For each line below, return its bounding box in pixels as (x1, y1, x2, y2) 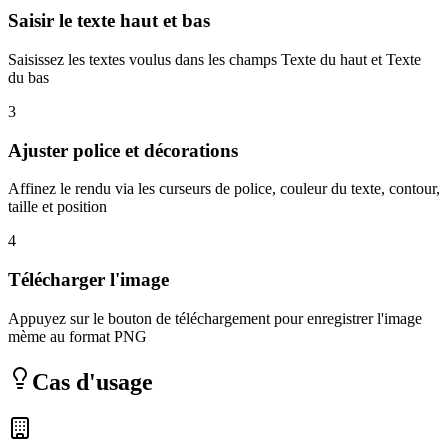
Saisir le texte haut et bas (8, 10, 210, 32)
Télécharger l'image (8, 269, 169, 291)
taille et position (8, 198, 107, 216)
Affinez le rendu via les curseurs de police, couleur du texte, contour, (8, 180, 440, 198)
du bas (8, 69, 49, 87)
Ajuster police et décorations (8, 139, 238, 161)
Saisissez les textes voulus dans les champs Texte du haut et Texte (8, 51, 421, 69)
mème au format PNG (8, 327, 147, 345)
